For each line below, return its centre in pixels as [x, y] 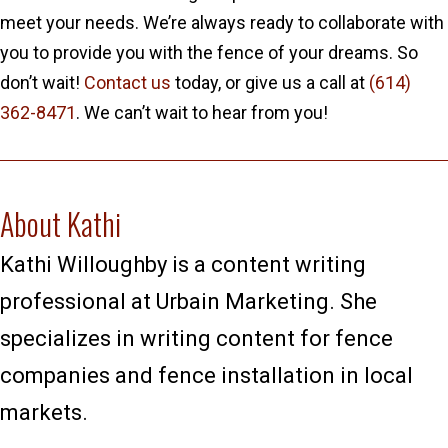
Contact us [127, 82]
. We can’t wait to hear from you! [202, 112]
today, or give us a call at [270, 82]
